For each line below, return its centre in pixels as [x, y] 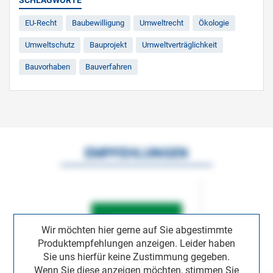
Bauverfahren [108, 66]
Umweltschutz [50, 44]
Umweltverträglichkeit [179, 44]
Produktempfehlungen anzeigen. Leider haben [136, 244]
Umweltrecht [161, 23]
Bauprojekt [108, 44]
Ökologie [214, 23]
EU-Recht [41, 23]
